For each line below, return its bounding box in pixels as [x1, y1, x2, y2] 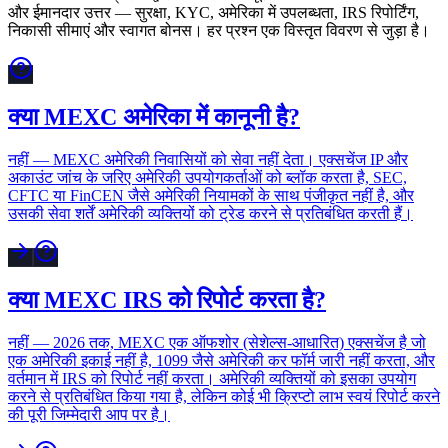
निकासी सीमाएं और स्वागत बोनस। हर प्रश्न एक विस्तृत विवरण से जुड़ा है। [8, 21, 430, 39]
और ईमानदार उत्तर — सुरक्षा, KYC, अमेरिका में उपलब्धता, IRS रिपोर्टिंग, [8, 3, 419, 21]
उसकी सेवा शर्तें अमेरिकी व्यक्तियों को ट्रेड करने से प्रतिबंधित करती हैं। [8, 204, 413, 222]
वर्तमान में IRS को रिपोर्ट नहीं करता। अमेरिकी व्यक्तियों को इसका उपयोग [8, 369, 416, 387]
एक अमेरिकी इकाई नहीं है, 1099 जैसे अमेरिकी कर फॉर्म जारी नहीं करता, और [8, 351, 435, 369]
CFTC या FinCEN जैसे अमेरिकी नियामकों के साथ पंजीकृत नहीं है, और [8, 186, 414, 204]
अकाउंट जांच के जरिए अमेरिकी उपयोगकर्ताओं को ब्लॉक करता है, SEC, [8, 168, 407, 186]
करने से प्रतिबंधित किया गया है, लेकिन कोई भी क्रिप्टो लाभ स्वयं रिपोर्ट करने [8, 387, 440, 405]
